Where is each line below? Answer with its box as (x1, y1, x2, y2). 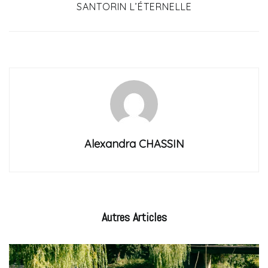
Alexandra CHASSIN (84, 137, 184, 151)
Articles (129, 209, 167, 226)
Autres (101, 209, 130, 226)
